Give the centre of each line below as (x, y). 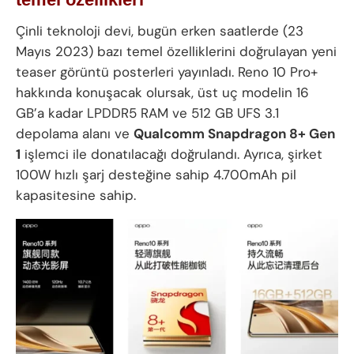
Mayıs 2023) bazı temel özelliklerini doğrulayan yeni (176, 52)
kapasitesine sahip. (76, 196)
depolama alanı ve (75, 134)
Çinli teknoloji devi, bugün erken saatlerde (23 (160, 31)
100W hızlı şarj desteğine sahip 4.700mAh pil (156, 175)
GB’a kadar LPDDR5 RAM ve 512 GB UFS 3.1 (147, 113)
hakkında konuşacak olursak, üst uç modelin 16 (162, 93)
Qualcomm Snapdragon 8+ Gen (234, 134)
